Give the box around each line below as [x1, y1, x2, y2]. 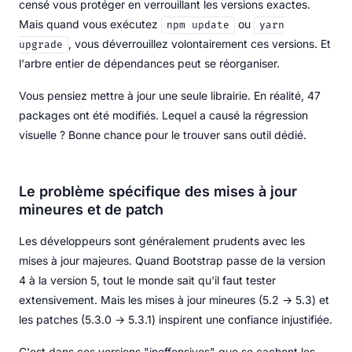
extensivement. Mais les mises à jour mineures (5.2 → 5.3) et [19, 292, 329, 306]
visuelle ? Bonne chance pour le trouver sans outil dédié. [19, 127, 306, 141]
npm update [167, 18, 229, 31]
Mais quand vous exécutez [19, 16, 161, 31]
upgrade [19, 38, 63, 51]
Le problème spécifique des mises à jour [19, 182, 297, 200]
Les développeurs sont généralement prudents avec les [19, 233, 305, 247]
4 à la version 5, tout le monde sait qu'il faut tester [19, 273, 276, 287]
